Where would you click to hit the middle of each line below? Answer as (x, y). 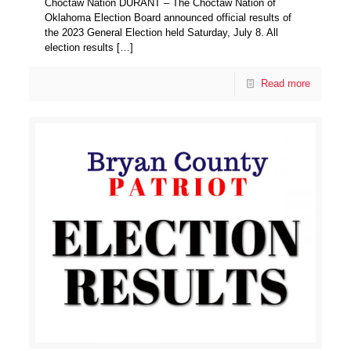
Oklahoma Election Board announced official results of (168, 18)
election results (80, 48)
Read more (285, 84)
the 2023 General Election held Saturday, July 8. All (162, 33)
